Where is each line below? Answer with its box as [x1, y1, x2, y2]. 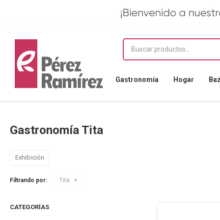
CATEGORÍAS [10, 203, 49, 211]
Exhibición [15, 154, 44, 161]
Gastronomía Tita [10, 123, 103, 137]
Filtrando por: [10, 177, 47, 184]
